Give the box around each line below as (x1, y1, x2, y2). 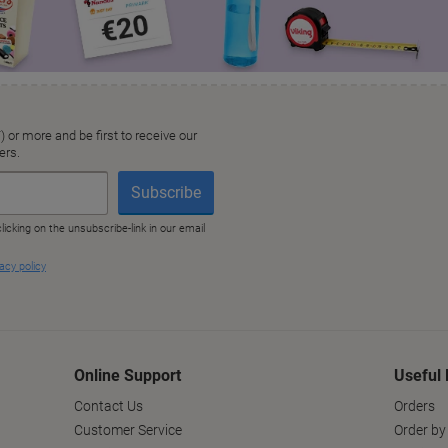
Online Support (74, 366, 181, 386)
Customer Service (74, 422, 182, 439)
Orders (394, 398, 435, 415)
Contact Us (74, 398, 143, 415)
